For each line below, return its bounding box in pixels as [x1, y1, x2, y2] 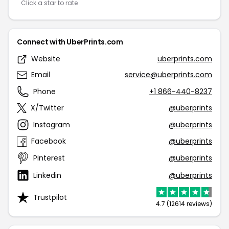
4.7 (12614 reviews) [156, 199, 212, 208]
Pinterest [33, 152, 65, 163]
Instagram [33, 119, 70, 130]
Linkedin [33, 170, 61, 180]
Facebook [31, 136, 66, 146]
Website [31, 54, 60, 64]
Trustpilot [33, 192, 67, 202]
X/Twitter [31, 103, 64, 113]
